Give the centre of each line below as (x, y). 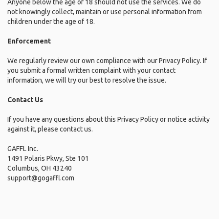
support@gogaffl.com (41, 178)
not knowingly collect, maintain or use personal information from (105, 12)
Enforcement (29, 41)
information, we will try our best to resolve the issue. (87, 80)
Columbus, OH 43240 (40, 168)
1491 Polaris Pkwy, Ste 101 (48, 158)
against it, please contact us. (50, 129)
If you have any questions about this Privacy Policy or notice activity (109, 119)
